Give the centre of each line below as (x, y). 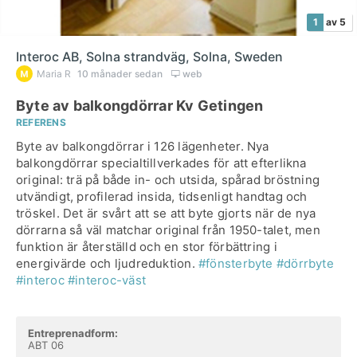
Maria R (54, 74)
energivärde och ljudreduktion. (107, 263)
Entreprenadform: (73, 333)
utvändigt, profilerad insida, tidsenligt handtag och (162, 196)
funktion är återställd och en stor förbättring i (147, 247)
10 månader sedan (121, 74)
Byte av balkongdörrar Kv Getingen (140, 106)
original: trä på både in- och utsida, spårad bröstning (168, 180)
